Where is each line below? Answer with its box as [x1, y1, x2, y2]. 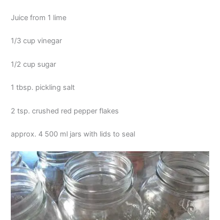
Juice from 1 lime [11, 13, 67, 23]
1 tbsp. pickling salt [11, 83, 75, 92]
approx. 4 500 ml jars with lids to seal [11, 129, 136, 138]
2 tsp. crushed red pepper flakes [11, 106, 119, 115]
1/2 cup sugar [11, 59, 56, 69]
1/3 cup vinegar [11, 36, 62, 46]
